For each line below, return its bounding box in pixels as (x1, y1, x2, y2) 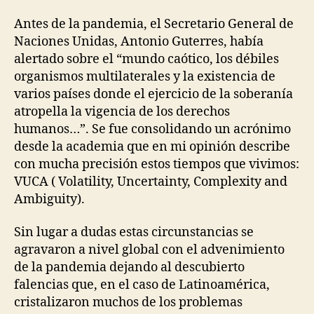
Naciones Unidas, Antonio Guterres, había (14, 33, 264, 50)
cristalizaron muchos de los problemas (14, 294, 243, 311)
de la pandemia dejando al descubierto (14, 259, 245, 276)
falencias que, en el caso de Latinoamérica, (14, 277, 270, 294)
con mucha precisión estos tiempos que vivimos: (14, 156, 299, 172)
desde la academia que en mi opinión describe (14, 138, 290, 155)
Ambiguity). (14, 191, 85, 207)
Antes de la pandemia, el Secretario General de (14, 15, 294, 32)
